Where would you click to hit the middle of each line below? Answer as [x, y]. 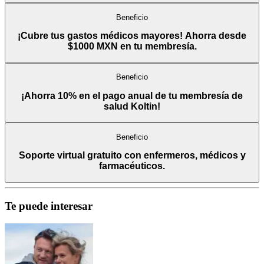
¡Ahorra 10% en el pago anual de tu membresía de [132, 95]
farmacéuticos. [132, 166]
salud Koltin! [132, 106]
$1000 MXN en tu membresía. [132, 47]
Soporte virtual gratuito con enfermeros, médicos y [132, 156]
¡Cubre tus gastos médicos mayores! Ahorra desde [132, 36]
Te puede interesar [49, 206]
